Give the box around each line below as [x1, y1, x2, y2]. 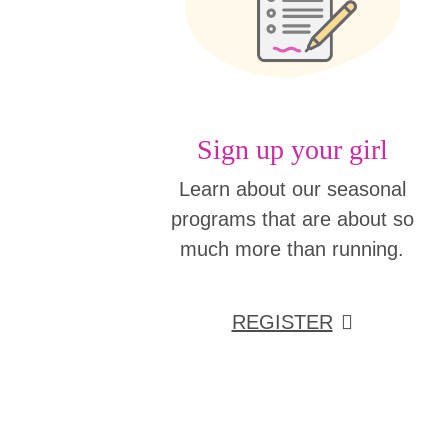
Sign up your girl [196, 133, 388, 165]
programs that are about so [170, 207, 414, 230]
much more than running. [180, 237, 404, 260]
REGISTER [231, 310, 333, 333]
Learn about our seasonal [178, 177, 406, 200]
